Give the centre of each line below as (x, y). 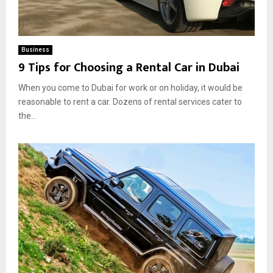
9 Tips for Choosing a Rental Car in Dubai (129, 67)
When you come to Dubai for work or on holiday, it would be (130, 87)
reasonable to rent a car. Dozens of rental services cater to (130, 101)
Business (35, 49)
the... (27, 115)
